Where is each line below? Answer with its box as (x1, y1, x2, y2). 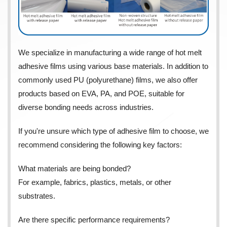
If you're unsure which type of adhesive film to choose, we (18, 127, 209, 136)
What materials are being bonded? (18, 164, 131, 173)
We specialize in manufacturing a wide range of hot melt (18, 48, 202, 57)
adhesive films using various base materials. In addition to (18, 62, 208, 71)
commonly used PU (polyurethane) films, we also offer (18, 75, 198, 85)
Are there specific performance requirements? (18, 215, 170, 224)
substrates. (18, 192, 55, 201)
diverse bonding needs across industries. (18, 103, 154, 112)
